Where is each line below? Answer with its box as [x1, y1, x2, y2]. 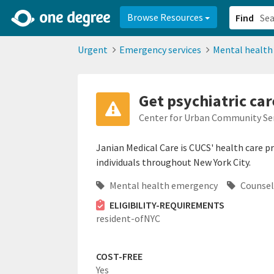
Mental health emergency [108, 179, 218, 191]
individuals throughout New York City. [96, 156, 251, 168]
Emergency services [119, 43, 201, 56]
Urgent [78, 43, 108, 56]
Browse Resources [127, 11, 205, 23]
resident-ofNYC [96, 212, 160, 224]
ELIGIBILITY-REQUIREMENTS [109, 199, 224, 211]
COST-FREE [96, 250, 143, 262]
